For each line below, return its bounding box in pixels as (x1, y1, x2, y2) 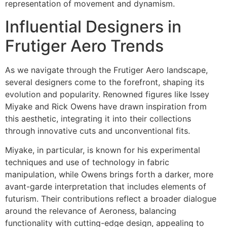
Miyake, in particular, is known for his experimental (5, 144, 200, 155)
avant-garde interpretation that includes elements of (5, 181, 206, 192)
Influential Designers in (5, 16, 181, 36)
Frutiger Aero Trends (5, 35, 164, 56)
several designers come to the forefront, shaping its (5, 77, 204, 87)
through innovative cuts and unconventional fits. (5, 125, 190, 136)
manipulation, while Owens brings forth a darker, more (5, 169, 213, 179)
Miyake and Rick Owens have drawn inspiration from (5, 101, 207, 111)
